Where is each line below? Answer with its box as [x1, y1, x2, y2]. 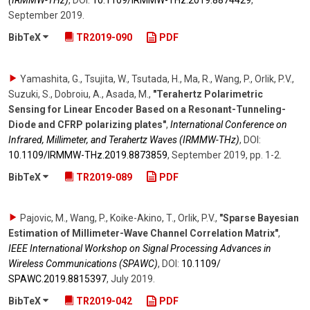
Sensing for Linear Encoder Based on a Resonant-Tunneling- [8, 103, 286, 115]
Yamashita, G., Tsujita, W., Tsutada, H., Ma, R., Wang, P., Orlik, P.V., [20, 73, 294, 84]
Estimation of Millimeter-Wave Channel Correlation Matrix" [8, 228, 278, 239]
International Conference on [170, 118, 287, 130]
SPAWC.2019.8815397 [8, 273, 107, 285]
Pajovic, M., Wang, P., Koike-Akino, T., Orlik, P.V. [20, 212, 215, 224]
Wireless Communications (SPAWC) [8, 258, 158, 270]
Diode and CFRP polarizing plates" [8, 118, 166, 130]
